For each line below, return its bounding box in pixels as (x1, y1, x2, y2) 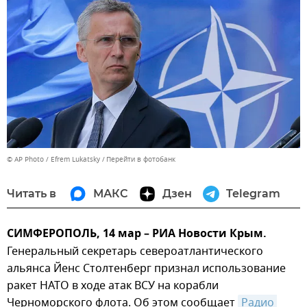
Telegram (226, 187, 280, 201)
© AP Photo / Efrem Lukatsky (7, 154, 100, 165)
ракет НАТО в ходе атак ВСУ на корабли (7, 278, 219, 295)
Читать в (7, 187, 56, 201)
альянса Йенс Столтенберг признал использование (7, 260, 286, 278)
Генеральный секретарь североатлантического (7, 243, 263, 260)
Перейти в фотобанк (106, 154, 175, 165)
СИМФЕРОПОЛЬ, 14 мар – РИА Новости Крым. (7, 225, 267, 244)
